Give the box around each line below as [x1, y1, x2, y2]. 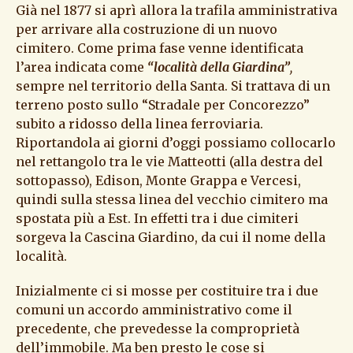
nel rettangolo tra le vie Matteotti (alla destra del [16, 154, 323, 170]
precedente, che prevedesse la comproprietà [16, 321, 299, 337]
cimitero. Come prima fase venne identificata [16, 40, 303, 57]
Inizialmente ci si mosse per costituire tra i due [16, 283, 318, 299]
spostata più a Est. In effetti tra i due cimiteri [16, 210, 299, 227]
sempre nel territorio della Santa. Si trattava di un [16, 78, 330, 95]
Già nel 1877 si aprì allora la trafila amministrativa [16, 2, 337, 19]
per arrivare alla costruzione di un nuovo [16, 21, 277, 38]
